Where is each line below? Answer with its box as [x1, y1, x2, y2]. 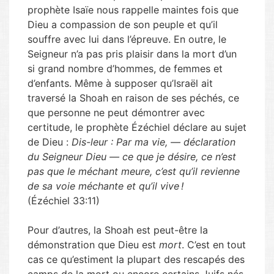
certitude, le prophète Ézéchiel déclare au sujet [28, 121, 246, 133]
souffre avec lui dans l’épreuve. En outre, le [28, 33, 226, 45]
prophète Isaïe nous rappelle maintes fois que [28, 4, 239, 16]
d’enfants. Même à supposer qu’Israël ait [28, 77, 213, 89]
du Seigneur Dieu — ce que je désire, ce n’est [28, 150, 236, 163]
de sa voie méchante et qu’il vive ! [28, 180, 183, 192]
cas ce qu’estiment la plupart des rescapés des [28, 253, 245, 265]
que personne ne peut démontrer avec [28, 106, 205, 119]
